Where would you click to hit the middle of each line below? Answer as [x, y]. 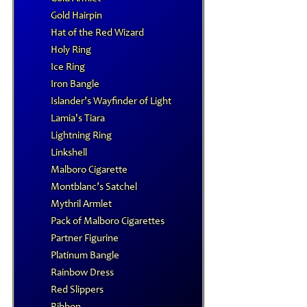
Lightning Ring [81, 136]
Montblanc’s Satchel [94, 187]
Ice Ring [68, 67]
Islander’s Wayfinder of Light [111, 102]
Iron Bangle [75, 85]
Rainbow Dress [82, 273]
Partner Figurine [85, 239]
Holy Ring [71, 50]
